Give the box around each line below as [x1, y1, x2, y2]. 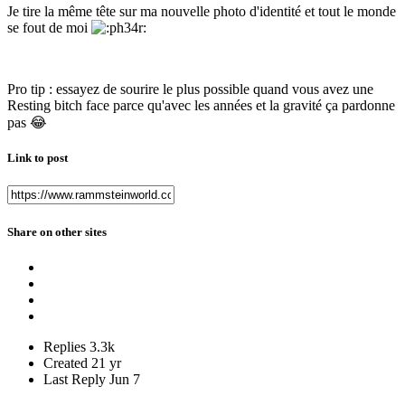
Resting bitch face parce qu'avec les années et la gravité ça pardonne [7, 98, 395, 114]
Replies [43, 338, 86, 354]
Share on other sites [7, 224, 107, 239]
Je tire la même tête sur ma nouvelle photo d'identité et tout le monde [7, 4, 396, 20]
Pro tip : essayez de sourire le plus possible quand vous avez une [7, 81, 373, 98]
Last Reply [43, 371, 109, 387]
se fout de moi [7, 20, 91, 36]
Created [43, 354, 88, 371]
